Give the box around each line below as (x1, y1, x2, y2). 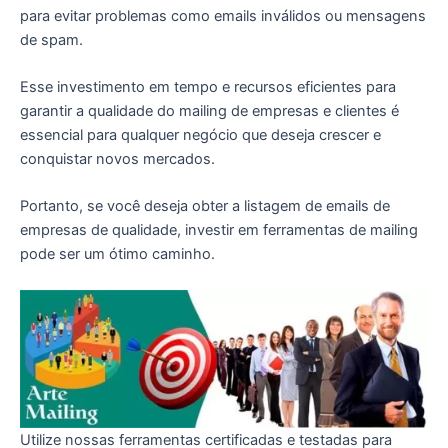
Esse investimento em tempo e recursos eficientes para (20, 78, 396, 97)
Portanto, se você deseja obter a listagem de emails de (20, 197, 390, 216)
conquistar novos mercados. (20, 150, 215, 169)
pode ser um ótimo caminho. (20, 245, 215, 264)
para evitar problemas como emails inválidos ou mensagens (20, 6, 426, 25)
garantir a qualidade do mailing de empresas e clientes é (20, 102, 399, 121)
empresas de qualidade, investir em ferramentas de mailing (20, 221, 418, 240)
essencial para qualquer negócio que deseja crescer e (20, 126, 381, 145)
